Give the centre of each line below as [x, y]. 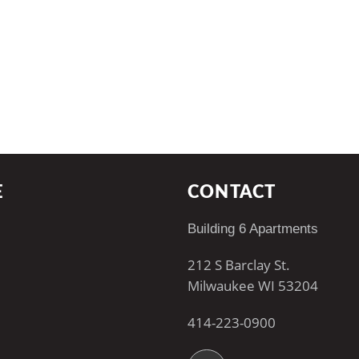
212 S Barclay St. [239, 265]
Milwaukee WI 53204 [253, 286]
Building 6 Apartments [253, 229]
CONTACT [232, 192]
